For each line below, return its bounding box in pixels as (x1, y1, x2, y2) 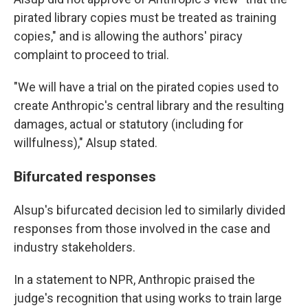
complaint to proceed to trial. (14, 47, 169, 63)
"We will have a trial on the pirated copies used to (14, 80, 278, 95)
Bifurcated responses (14, 168, 156, 186)
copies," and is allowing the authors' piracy (14, 29, 243, 44)
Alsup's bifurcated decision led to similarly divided (14, 203, 285, 218)
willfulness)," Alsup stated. (14, 135, 157, 151)
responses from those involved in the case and (14, 221, 270, 236)
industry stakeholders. (14, 240, 135, 255)
